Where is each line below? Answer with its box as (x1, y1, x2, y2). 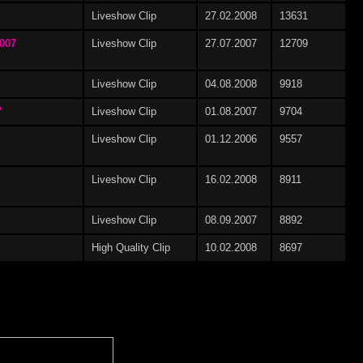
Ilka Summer (71, 131, 126, 143)
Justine (80, 232, 113, 244)
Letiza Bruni (72, 332, 126, 344)
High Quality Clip (92, 241, 170, 254)
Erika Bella (75, 31, 123, 43)
